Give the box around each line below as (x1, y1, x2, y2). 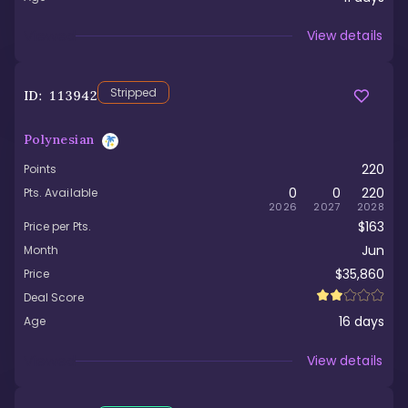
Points (24, 160, 57, 177)
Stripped (109, 84, 158, 100)
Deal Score (24, 290, 84, 306)
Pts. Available (24, 184, 97, 200)
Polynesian (24, 131, 95, 148)
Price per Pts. (24, 218, 91, 234)
